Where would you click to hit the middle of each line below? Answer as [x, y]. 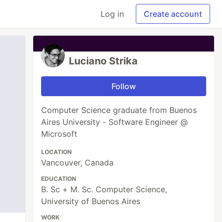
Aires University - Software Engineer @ [115, 122]
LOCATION [57, 152]
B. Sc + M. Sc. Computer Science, [104, 189]
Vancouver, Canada [78, 163]
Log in [112, 14]
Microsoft [59, 134]
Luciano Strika [104, 61]
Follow [124, 86]
